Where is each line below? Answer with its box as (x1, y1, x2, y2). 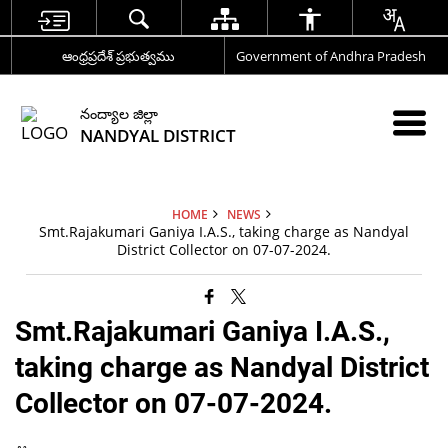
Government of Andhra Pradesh (235, 46, 426, 65)
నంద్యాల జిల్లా (80, 103, 159, 123)
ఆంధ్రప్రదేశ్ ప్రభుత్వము (61, 46, 175, 65)
